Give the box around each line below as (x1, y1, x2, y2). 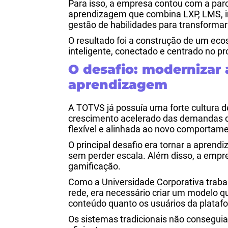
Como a (68, 177, 102, 187)
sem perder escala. (68, 150, 148, 161)
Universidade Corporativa (102, 177, 205, 187)
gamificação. (68, 161, 121, 172)
